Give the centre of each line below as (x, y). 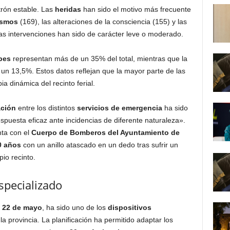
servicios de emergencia (119, 108)
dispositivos (129, 207)
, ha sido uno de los (75, 207)
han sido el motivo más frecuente (136, 9)
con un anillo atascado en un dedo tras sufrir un (99, 145)
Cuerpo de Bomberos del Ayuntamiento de (105, 132)
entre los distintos (46, 108)
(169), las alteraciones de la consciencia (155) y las (102, 22)
